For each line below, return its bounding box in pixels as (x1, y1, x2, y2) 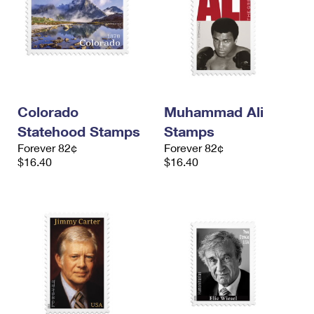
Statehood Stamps (18, 123, 140, 139)
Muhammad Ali (164, 103, 264, 120)
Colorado (18, 103, 78, 120)
